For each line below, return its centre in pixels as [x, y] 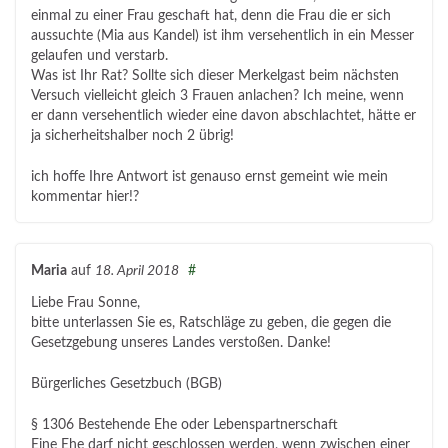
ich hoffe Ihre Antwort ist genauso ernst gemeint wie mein [209, 177]
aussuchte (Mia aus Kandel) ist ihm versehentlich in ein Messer [222, 36]
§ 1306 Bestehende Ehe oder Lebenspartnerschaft [184, 425]
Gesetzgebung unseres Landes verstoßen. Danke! [181, 343]
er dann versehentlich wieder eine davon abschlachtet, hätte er [223, 116]
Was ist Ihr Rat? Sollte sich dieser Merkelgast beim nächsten [215, 76]
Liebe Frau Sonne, [85, 303]
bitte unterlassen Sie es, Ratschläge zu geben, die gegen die [211, 323]
